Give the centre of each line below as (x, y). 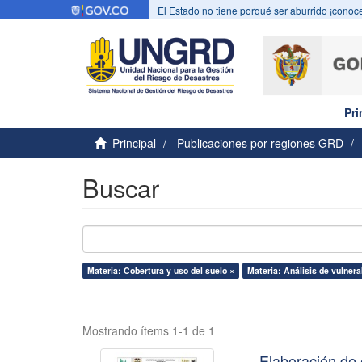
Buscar (121, 187)
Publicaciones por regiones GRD (260, 143)
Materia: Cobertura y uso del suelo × (161, 270)
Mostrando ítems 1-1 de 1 (149, 330)
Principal (134, 143)
